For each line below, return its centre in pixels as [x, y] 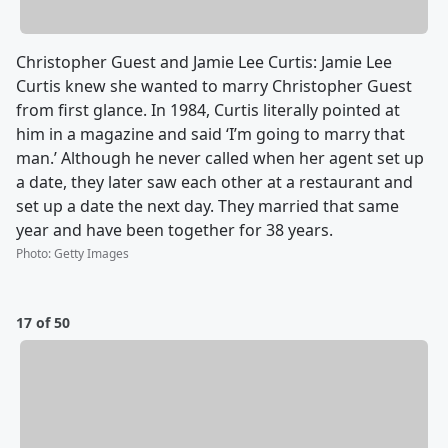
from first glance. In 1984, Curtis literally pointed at [208, 110]
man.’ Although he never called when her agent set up [220, 158]
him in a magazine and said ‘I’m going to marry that [210, 134]
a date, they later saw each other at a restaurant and [214, 182]
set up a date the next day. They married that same [207, 206]
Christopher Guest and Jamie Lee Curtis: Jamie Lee [204, 62]
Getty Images [91, 254]
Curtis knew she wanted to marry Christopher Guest [214, 86]
